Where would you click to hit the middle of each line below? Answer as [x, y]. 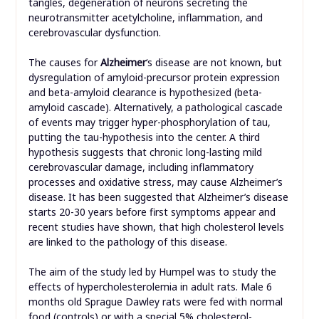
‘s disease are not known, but [214, 63]
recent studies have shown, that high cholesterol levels [156, 227]
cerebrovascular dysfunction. [94, 33]
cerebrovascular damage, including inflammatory [141, 167]
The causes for [64, 63]
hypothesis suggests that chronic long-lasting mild [145, 152]
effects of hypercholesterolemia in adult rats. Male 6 [150, 287]
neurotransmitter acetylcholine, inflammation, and [145, 18]
